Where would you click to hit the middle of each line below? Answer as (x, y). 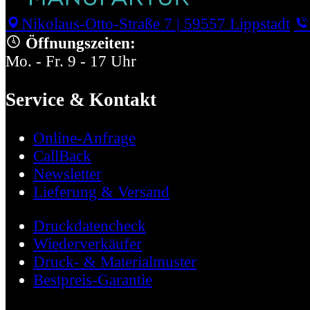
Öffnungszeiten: (81, 44)
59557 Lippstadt (237, 24)
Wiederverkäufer (88, 244)
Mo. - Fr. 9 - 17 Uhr (71, 62)
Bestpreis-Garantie (93, 280)
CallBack (62, 156)
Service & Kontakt (81, 100)
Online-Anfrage (84, 138)
